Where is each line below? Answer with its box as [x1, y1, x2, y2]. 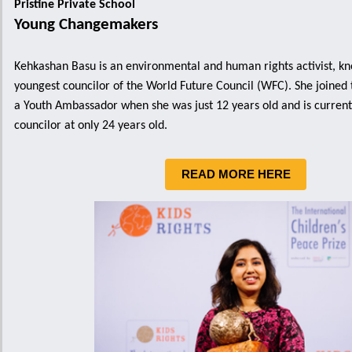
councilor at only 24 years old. [14, 119, 167, 132]
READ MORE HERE [181, 168, 291, 181]
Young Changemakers [14, 16, 158, 33]
